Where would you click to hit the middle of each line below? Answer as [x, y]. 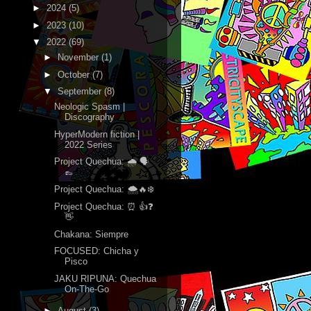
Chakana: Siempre [92, 234]
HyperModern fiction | [97, 134]
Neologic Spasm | [90, 106]
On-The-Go [87, 289]
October [75, 74]
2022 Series [89, 144]
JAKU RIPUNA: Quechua [106, 279]
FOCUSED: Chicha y [97, 251]
